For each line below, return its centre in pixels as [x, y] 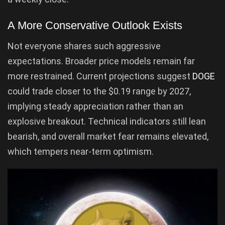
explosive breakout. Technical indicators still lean [107, 121]
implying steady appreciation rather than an [95, 106]
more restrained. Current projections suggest [100, 76]
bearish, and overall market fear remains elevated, [108, 136]
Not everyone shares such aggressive [84, 46]
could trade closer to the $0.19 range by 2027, [99, 91]
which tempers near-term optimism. [81, 151]
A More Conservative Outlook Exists [95, 25]
